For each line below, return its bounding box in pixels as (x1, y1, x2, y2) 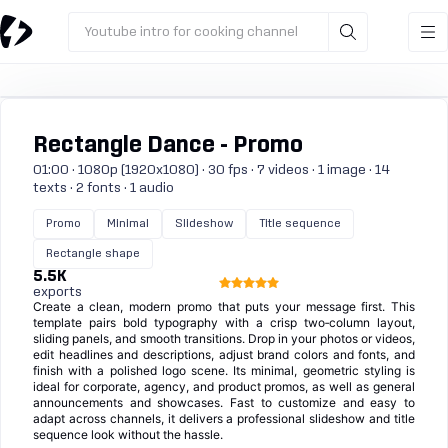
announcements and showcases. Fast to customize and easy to (33, 395, 415, 410)
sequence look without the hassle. (33, 427, 223, 442)
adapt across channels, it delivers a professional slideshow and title (33, 411, 415, 426)
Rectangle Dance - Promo (33, 134, 303, 157)
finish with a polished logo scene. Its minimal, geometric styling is (33, 363, 415, 378)
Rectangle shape (46, 248, 140, 259)
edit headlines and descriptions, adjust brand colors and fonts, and (33, 347, 415, 362)
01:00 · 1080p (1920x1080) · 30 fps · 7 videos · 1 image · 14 (33, 163, 390, 177)
